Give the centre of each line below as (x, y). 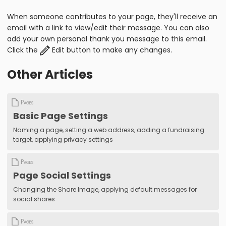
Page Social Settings (62, 175)
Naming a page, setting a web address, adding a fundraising (109, 130)
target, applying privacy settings (63, 139)
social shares (34, 199)
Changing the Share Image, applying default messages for (105, 189)
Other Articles (50, 74)
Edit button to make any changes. (111, 50)
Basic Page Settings (61, 116)
